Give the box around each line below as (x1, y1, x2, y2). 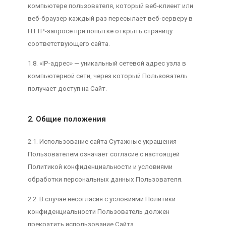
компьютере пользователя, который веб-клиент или (27, 2, 193, 10)
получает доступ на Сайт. (27, 85, 107, 93)
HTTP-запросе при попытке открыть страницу (27, 27, 173, 35)
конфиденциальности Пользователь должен (27, 208, 169, 216)
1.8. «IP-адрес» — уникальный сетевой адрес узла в (27, 60, 186, 68)
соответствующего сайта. (27, 39, 110, 47)
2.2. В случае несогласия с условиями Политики (27, 195, 176, 203)
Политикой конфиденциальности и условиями (27, 162, 173, 171)
